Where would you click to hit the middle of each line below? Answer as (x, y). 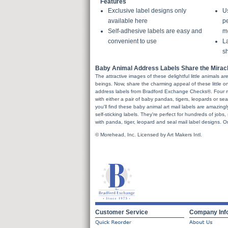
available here (128, 21)
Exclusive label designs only (147, 11)
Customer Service (122, 212)
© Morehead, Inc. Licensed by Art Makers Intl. (149, 135)
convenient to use (132, 41)
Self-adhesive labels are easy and (155, 31)
